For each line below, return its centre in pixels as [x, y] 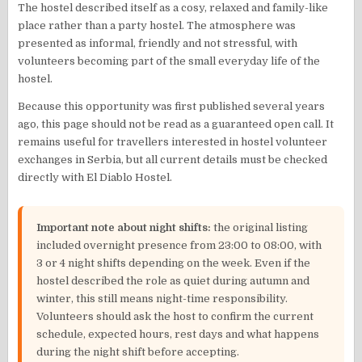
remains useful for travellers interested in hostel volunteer [173, 141]
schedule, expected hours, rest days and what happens [178, 334]
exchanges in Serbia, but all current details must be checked [173, 159]
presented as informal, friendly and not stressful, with [158, 43]
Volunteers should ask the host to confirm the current [175, 316]
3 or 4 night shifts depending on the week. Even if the [174, 263]
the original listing [260, 227]
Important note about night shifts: [124, 227]
